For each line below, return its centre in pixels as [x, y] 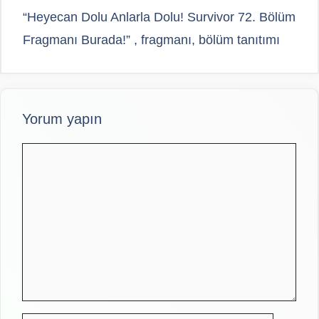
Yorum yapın [62, 119]
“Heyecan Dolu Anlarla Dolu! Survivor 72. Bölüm [159, 17]
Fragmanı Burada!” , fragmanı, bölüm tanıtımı [151, 40]
